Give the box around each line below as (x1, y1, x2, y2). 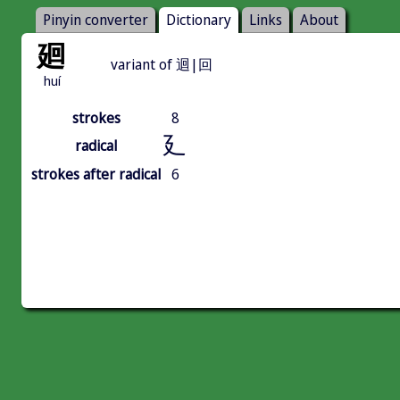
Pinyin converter (43, 10, 148, 30)
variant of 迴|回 (111, 54, 212, 75)
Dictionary (166, 10, 231, 30)
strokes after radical (31, 164, 161, 185)
